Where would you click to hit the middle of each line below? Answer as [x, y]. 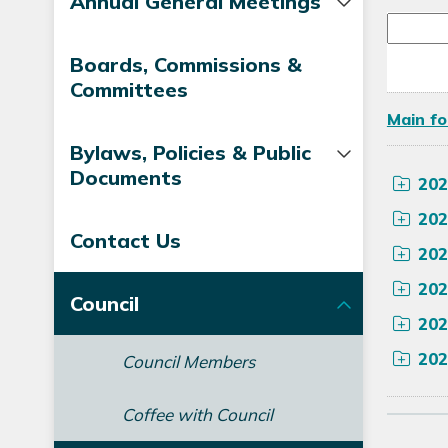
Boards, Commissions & [185, 64]
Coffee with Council [197, 414]
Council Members [188, 361]
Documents [125, 177]
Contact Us [125, 240]
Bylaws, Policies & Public [190, 152]
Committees [128, 89]
